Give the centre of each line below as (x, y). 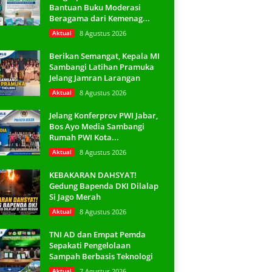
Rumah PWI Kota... (84, 137)
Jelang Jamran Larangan (94, 78)
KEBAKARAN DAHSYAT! (93, 175)
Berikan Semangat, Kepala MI (104, 56)
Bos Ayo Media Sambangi (97, 126)
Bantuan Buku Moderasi (95, 7)
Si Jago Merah (75, 197)
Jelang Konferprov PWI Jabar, (103, 115)
